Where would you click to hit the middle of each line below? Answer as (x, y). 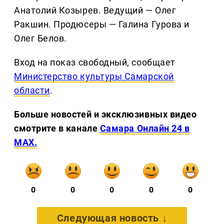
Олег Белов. (40, 38)
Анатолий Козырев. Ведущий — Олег (95, 10)
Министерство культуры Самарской (94, 76)
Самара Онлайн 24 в (145, 128)
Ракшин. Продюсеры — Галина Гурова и (102, 24)
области (32, 90)
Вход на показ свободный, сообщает (95, 62)
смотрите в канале (57, 128)
